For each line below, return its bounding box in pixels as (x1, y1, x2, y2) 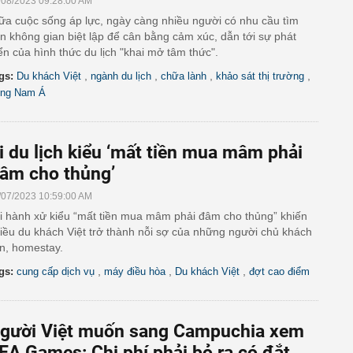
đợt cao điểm (249, 266, 310, 277)
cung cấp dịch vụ (17, 266, 95, 277)
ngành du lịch (91, 70, 151, 82)
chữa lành (161, 70, 206, 82)
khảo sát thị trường (216, 70, 304, 82)
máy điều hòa (104, 266, 165, 277)
